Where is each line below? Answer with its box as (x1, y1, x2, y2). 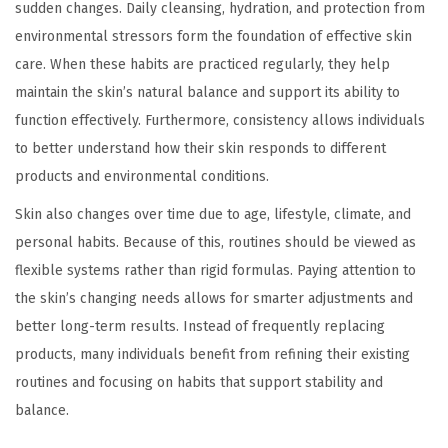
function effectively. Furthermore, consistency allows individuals (15, 112, 425, 130)
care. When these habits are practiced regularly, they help (15, 56, 390, 74)
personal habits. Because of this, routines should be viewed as (15, 234, 416, 252)
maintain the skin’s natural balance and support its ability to (15, 84, 400, 102)
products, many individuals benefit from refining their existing (15, 346, 410, 364)
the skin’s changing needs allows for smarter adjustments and (15, 290, 413, 308)
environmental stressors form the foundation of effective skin (15, 28, 412, 46)
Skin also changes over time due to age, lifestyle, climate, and (15, 206, 411, 224)
